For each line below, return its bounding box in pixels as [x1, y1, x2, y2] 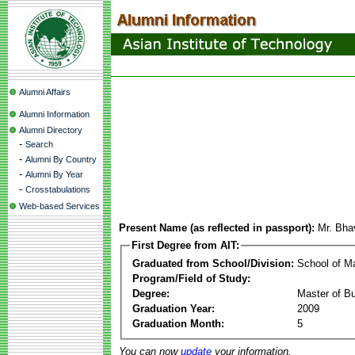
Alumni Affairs [19, 87, 71, 97]
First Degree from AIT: [132, 239, 239, 251]
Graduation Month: [132, 317, 224, 330]
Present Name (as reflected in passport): [119, 222, 315, 234]
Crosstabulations [25, 185, 90, 194]
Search [25, 139, 53, 149]
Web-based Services [19, 201, 100, 211]
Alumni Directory [19, 125, 82, 135]
